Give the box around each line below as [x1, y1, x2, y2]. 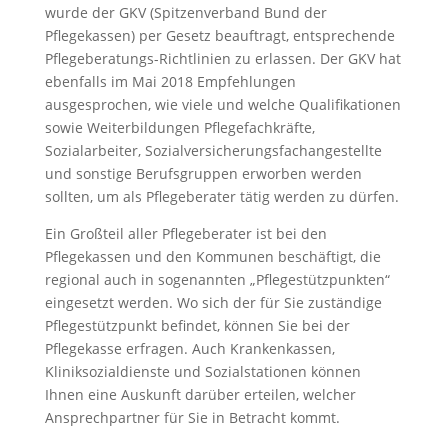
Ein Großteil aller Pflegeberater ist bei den [44, 224, 327, 243]
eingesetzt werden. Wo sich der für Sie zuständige [44, 293, 382, 312]
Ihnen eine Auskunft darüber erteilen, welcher [44, 385, 356, 404]
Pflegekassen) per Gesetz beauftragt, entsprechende [44, 26, 395, 45]
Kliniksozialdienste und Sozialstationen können [44, 362, 361, 381]
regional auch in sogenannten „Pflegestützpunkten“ [44, 270, 390, 289]
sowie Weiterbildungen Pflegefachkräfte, [44, 118, 315, 137]
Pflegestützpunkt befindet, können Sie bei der [44, 316, 350, 335]
